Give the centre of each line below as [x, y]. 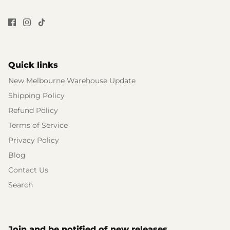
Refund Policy [33, 110]
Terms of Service [38, 125]
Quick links [33, 65]
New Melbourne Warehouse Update [72, 80]
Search [21, 185]
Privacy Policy [34, 140]
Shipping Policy [36, 95]
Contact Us [28, 170]
